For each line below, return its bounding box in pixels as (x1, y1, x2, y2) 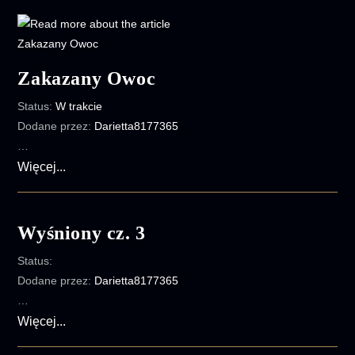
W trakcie (55, 100, 103, 113)
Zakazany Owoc (17, 68, 156, 89)
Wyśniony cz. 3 (17, 223, 146, 243)
